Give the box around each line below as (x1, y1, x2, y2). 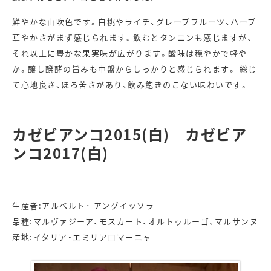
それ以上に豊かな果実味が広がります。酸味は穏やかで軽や (12, 47, 247, 59)
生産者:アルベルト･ (12, 200, 91, 212)
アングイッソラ (93, 200, 154, 212)
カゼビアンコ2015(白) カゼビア (12, 123, 247, 145)
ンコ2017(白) (12, 142, 109, 164)
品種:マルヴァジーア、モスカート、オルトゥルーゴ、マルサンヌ (12, 215, 258, 227)
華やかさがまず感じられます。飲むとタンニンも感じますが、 (12, 31, 252, 44)
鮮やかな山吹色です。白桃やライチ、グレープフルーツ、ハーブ (12, 16, 256, 28)
